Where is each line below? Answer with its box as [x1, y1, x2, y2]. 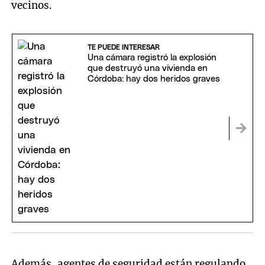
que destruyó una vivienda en [87, 64, 208, 73]
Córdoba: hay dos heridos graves [87, 75, 220, 84]
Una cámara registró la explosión [87, 53, 216, 63]
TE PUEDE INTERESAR [87, 44, 160, 51]
